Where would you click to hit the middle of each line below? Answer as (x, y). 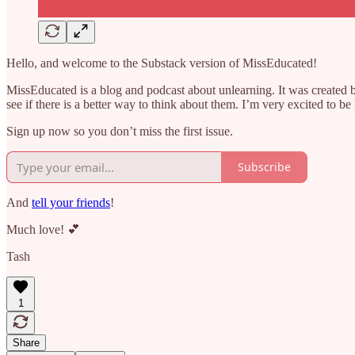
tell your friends (71, 202)
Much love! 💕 (43, 229)
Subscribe (264, 167)
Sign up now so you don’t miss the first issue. (120, 131)
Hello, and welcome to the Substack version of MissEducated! (162, 63)
